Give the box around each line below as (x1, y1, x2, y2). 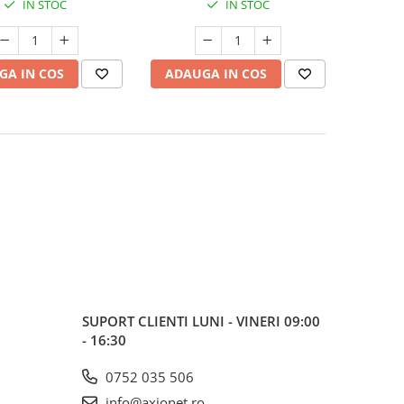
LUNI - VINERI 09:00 (192, 312, 320, 330)
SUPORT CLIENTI (82, 312, 192, 330)
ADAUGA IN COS (164, 65, 267, 82)
